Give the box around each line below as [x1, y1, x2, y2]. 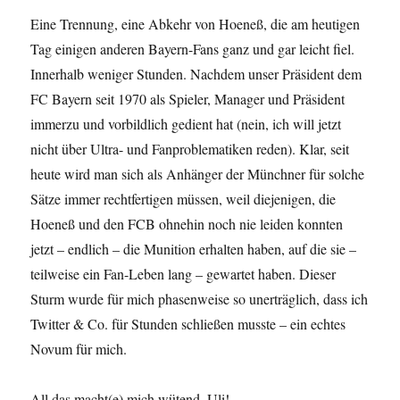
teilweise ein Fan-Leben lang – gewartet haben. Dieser [30, 264, 337, 284]
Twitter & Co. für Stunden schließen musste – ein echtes [30, 314, 346, 334]
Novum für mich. [30, 339, 128, 359]
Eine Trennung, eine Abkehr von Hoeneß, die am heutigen [30, 14, 361, 34]
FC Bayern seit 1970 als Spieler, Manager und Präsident [30, 89, 346, 109]
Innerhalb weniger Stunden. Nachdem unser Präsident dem [30, 64, 362, 84]
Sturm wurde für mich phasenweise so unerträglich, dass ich [30, 289, 369, 309]
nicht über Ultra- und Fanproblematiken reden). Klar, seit [30, 139, 350, 159]
